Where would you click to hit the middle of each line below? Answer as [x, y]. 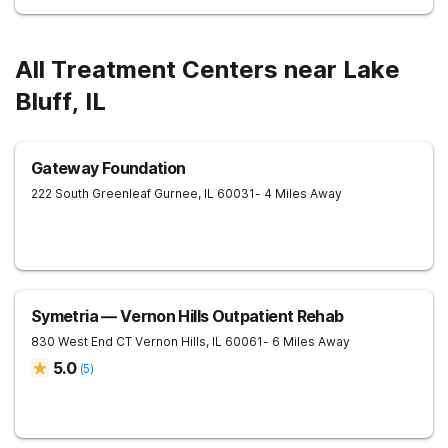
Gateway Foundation [108, 168]
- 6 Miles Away [306, 341]
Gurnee [176, 193]
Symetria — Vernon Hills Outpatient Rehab [187, 316]
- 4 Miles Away [298, 193]
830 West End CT [81, 341]
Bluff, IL [60, 101]
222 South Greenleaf [91, 193]
